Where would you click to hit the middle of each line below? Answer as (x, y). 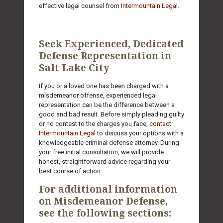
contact (160, 124)
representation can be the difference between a (107, 105)
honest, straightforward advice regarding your (105, 162)
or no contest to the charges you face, (94, 124)
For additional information (108, 189)
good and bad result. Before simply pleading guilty (111, 114)
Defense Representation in (105, 56)
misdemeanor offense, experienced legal (98, 96)
